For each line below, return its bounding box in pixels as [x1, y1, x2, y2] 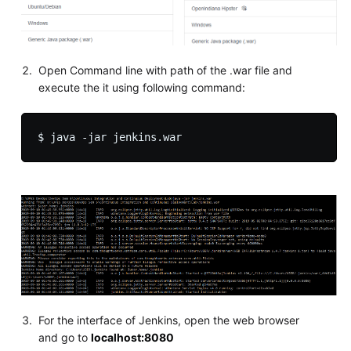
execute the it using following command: [38, 80, 246, 94]
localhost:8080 [91, 330, 175, 344]
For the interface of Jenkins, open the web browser [38, 313, 300, 327]
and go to [38, 330, 92, 344]
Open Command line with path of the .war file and [38, 63, 293, 77]
